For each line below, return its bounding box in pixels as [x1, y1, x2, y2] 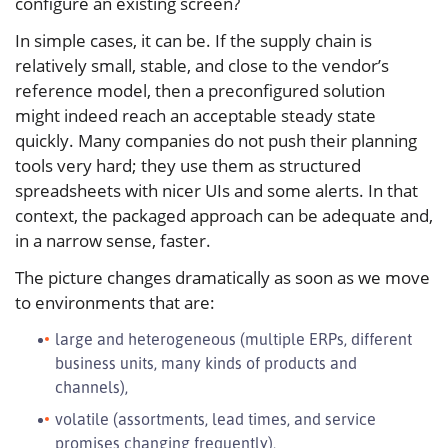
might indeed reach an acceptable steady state [15, 104, 376, 128]
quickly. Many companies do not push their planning [15, 129, 417, 153]
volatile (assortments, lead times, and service [55, 409, 376, 430]
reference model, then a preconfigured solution [15, 79, 385, 103]
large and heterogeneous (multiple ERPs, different [55, 329, 412, 350]
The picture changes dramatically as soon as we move [15, 266, 430, 290]
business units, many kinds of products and [55, 353, 357, 374]
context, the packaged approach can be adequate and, [15, 204, 433, 228]
